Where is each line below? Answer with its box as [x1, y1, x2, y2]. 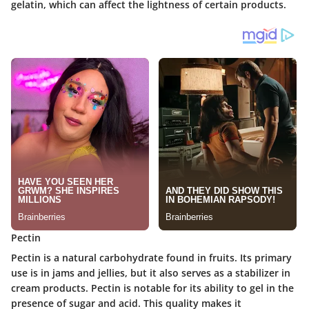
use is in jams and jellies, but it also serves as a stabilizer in [11, 266, 290, 279]
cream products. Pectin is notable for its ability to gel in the [11, 281, 294, 295]
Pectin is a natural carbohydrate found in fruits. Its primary [11, 250, 292, 264]
